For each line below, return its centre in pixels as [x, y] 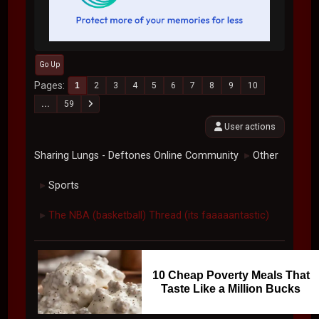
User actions [249, 127]
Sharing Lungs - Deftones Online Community [137, 156]
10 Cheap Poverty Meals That [231, 276]
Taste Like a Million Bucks [231, 289]
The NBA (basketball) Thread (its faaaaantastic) [159, 216]
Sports [64, 186]
